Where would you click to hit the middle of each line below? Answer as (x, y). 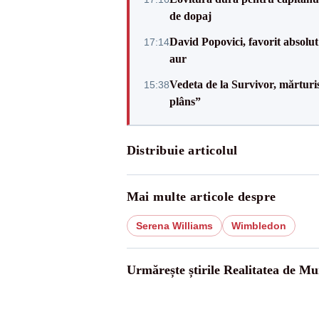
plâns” (185, 101)
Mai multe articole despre (201, 197)
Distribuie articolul (182, 150)
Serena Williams (174, 226)
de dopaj (190, 16)
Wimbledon (258, 226)
